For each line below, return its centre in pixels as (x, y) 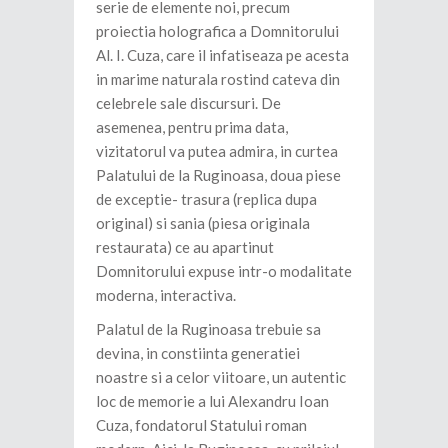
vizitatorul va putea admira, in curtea (217, 151)
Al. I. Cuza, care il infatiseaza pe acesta (222, 55)
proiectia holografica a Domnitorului (217, 31)
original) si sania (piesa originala (203, 223)
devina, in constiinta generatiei (198, 353)
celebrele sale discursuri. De (188, 103)
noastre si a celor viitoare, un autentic (221, 377)
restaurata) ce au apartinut (185, 247)
